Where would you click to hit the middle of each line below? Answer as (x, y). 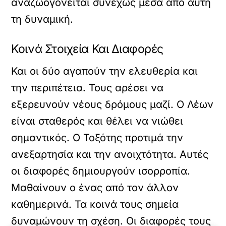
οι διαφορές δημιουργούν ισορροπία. (101, 171)
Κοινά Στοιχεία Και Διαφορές (87, 49)
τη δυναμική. (42, 19)
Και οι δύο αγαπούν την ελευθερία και (105, 71)
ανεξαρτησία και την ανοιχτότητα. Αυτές (110, 154)
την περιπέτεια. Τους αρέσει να (88, 88)
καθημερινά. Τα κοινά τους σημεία (95, 204)
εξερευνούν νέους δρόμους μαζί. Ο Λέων (112, 104)
